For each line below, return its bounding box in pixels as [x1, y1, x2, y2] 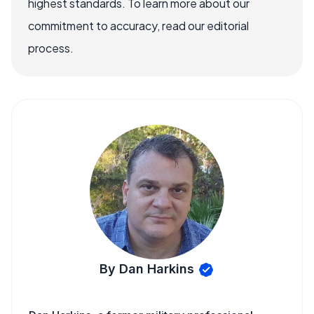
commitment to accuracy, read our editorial [28, 18, 249, 33]
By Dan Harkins [100, 261, 194, 276]
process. [28, 41, 74, 55]
